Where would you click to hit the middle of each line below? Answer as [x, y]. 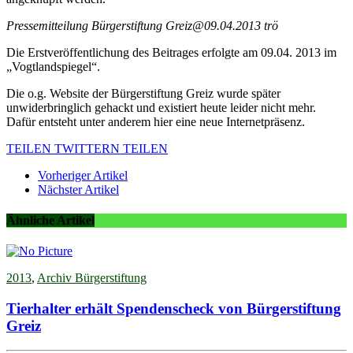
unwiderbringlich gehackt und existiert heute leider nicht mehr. [161, 107]
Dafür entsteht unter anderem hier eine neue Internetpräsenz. [156, 121]
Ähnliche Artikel [50, 220]
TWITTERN [87, 148]
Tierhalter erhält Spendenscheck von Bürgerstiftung [174, 308]
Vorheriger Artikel [83, 175]
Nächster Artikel [78, 189]
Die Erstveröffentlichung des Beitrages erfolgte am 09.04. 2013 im [171, 52]
